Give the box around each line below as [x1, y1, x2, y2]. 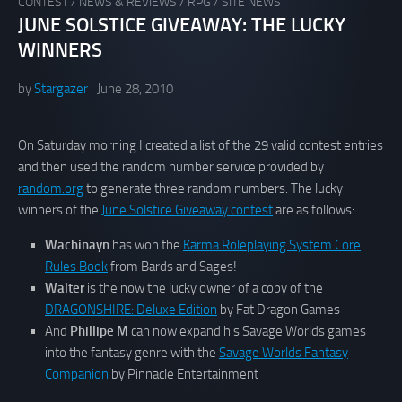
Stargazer [34, 81, 88, 98]
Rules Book [45, 258, 108, 275]
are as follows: [273, 202, 354, 219]
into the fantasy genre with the [45, 345, 219, 362]
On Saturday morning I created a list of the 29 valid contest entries [18, 137, 383, 154]
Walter [45, 280, 84, 297]
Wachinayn [45, 237, 109, 254]
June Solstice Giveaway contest [101, 202, 273, 219]
